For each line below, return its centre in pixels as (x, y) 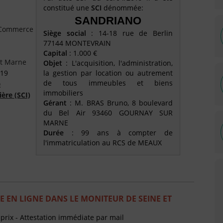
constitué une (67, 8)
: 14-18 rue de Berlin (129, 33)
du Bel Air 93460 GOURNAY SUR (108, 113)
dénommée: (122, 8)
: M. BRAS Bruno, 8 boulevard (121, 103)
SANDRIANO (108, 21)
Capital (55, 53)
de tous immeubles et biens (108, 83)
